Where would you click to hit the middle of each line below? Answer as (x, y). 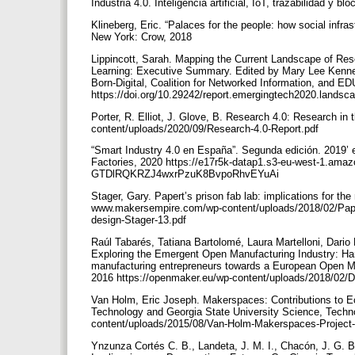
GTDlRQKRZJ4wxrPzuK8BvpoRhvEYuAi (187, 174)
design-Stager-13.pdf (140, 220)
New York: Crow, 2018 (143, 37)
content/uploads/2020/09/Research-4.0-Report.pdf (206, 128)
